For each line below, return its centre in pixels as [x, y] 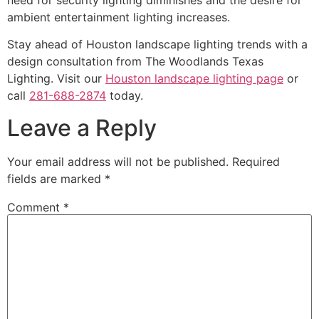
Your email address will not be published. [118, 161]
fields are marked [56, 178]
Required [256, 161]
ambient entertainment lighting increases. [119, 17]
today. [125, 96]
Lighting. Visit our [56, 79]
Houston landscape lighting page [194, 79]
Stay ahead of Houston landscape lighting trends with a [157, 45]
